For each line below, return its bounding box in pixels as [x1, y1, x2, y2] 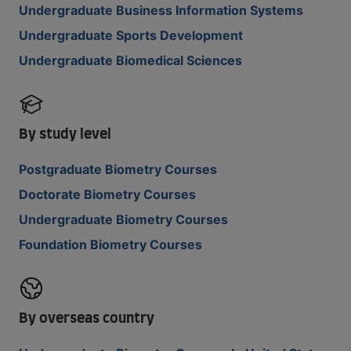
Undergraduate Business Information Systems [19, 2, 303, 18]
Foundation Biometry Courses [19, 237, 202, 252]
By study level [19, 128, 111, 142]
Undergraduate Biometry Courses [19, 212, 228, 227]
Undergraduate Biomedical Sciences [19, 52, 242, 68]
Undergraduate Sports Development [19, 27, 243, 43]
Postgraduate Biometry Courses [19, 161, 217, 177]
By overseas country [19, 312, 154, 326]
